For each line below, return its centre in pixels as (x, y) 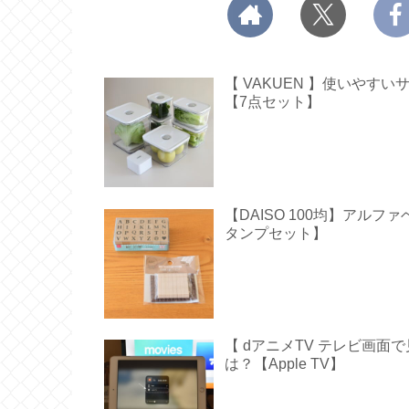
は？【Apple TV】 (284, 363)
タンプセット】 (275, 233)
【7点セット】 (272, 102)
